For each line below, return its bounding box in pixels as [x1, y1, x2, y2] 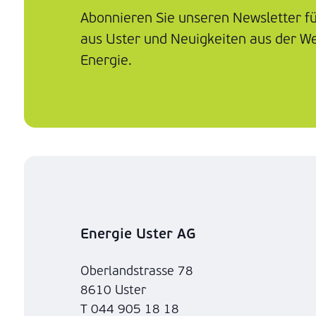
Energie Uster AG [80, 225, 195, 243]
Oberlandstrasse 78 [80, 264, 201, 279]
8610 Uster [80, 283, 146, 298]
